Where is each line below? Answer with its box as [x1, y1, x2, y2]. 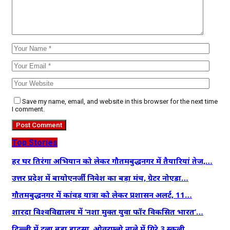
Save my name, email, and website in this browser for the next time [22, 97, 218, 105]
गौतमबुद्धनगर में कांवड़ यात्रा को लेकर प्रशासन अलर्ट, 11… [12, 189, 192, 200]
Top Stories [12, 137, 57, 147]
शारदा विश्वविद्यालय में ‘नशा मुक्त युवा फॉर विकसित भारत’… [12, 206, 203, 217]
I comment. [12, 105, 45, 113]
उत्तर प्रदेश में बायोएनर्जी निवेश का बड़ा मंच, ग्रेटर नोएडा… [12, 172, 188, 183]
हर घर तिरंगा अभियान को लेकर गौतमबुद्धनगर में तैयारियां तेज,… [12, 155, 213, 166]
